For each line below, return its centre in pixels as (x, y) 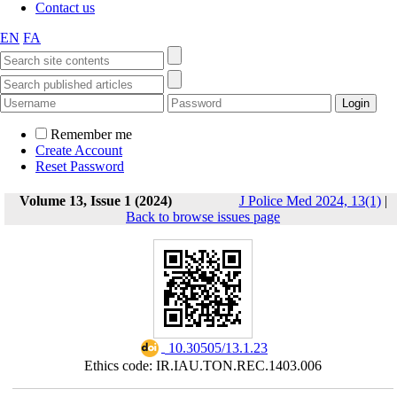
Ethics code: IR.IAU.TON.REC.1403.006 (202, 366)
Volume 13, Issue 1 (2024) (95, 201)
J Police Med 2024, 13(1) (310, 201)
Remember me (91, 134)
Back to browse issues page (203, 217)
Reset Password (80, 166)
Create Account (79, 150)
